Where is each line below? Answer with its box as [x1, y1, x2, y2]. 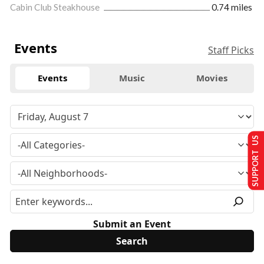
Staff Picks [208, 43, 254, 57]
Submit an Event [93, 217, 171, 230]
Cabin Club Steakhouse [10, 1, 101, 12]
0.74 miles [212, 1, 252, 12]
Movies [196, 72, 227, 84]
